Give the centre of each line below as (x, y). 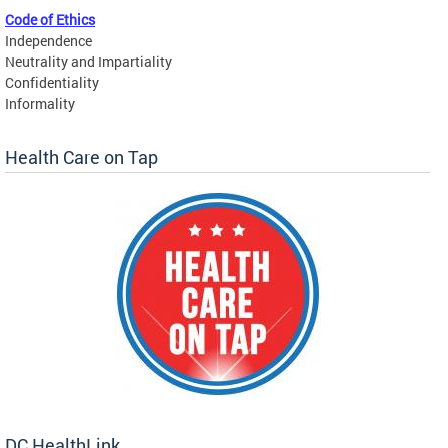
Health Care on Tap (81, 156)
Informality (40, 103)
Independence (48, 40)
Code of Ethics (50, 19)
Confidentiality (52, 82)
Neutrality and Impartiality (90, 61)
